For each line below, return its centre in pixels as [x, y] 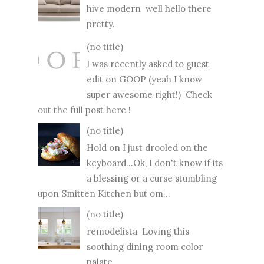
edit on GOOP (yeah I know [144, 79]
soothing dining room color [145, 246]
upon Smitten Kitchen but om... [104, 193]
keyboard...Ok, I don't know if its [155, 163]
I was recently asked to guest [148, 64]
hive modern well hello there [149, 8]
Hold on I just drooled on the [147, 147]
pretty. [103, 24]
